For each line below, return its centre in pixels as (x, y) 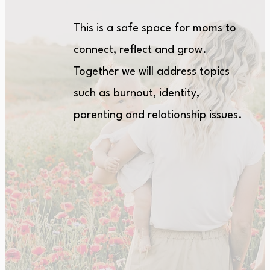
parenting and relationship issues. (159, 115)
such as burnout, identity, (136, 93)
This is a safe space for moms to (155, 28)
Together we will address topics (151, 72)
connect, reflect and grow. (140, 50)
